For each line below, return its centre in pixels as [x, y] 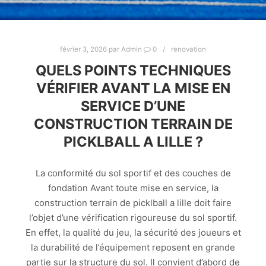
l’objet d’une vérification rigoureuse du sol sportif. [133, 217]
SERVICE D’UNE [133, 106]
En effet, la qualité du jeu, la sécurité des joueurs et [133, 232]
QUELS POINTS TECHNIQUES [133, 71]
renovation [189, 49]
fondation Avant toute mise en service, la [133, 188]
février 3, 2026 [83, 49]
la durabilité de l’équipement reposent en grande [133, 247]
